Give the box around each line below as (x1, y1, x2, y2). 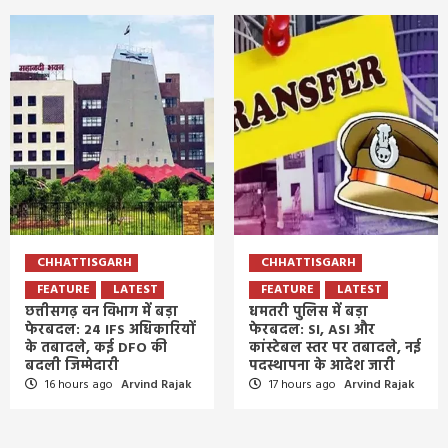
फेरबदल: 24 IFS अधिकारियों (25, 318, 195, 342)
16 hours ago (42, 374, 116, 395)
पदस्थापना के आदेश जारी (249, 354, 395, 378)
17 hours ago (266, 374, 339, 395)
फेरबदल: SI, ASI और (249, 318, 375, 342)
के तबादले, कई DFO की (25, 336, 167, 360)
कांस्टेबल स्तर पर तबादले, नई (249, 336, 421, 360)
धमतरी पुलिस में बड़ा (249, 300, 368, 324)
